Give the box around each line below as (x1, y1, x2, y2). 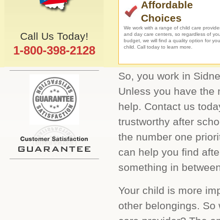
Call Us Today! (20, 30, 88, 42)
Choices (141, 12, 182, 24)
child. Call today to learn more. (124, 44, 192, 50)
